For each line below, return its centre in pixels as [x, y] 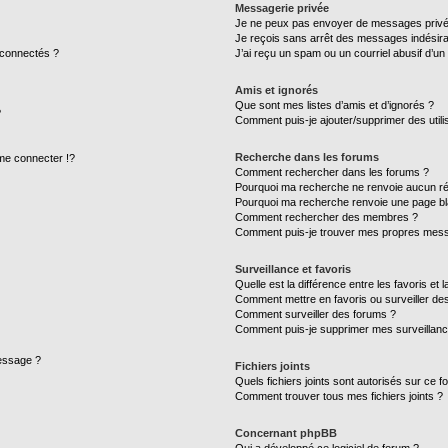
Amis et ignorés [277, 90]
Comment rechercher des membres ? [327, 217]
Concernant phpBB [286, 433]
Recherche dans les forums [307, 157]
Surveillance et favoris [293, 269]
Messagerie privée [282, 8]
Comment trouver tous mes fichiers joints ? [339, 396]
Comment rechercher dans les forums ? [332, 172]
